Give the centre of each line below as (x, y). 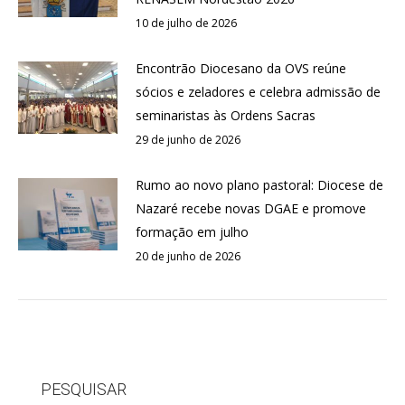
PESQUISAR (84, 389)
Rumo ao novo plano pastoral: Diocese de (259, 185)
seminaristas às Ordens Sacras (226, 115)
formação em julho (192, 232)
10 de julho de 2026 (186, 23)
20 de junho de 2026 (188, 256)
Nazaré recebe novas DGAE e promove (251, 208)
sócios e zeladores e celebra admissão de (258, 92)
